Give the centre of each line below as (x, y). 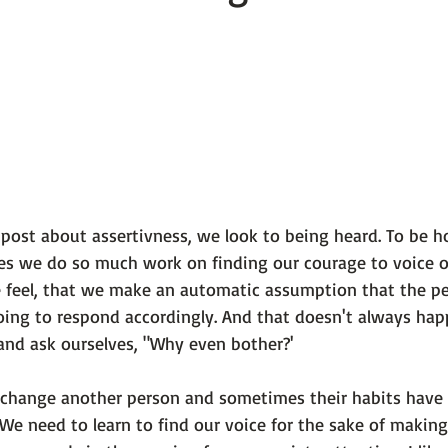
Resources (333, 105)
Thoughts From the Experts (165, 105)
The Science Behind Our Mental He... (183, 25)
